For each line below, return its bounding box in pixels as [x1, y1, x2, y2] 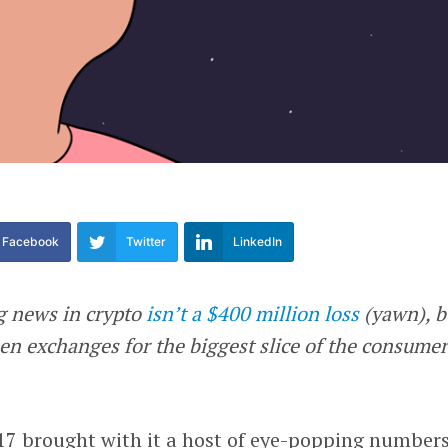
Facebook [2, 234, 60, 250]
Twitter [126, 234, 167, 250]
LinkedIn [233, 234, 283, 250]
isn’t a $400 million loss [146, 299, 360, 327]
